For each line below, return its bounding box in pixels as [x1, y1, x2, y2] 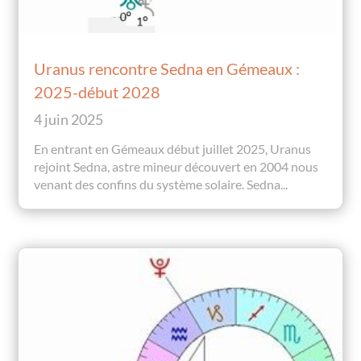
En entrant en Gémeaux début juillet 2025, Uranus [34, 141, 312, 157]
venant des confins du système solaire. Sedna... [34, 176, 288, 193]
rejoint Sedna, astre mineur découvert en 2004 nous [34, 159, 319, 175]
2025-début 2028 [34, 82, 161, 102]
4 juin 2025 [34, 110, 104, 129]
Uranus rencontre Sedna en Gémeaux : [34, 59, 301, 79]
